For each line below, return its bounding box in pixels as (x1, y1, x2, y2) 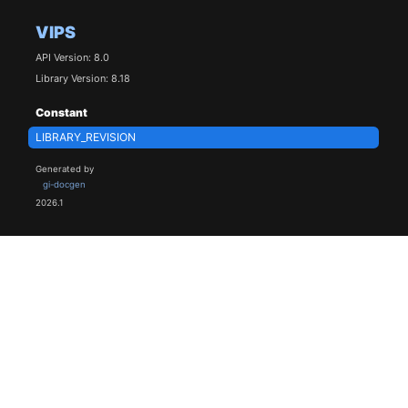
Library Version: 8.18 (35, 71, 130, 85)
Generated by (35, 164, 94, 175)
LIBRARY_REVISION (35, 130, 136, 145)
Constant (35, 105, 87, 119)
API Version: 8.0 (35, 50, 109, 64)
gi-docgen (42, 179, 86, 190)
